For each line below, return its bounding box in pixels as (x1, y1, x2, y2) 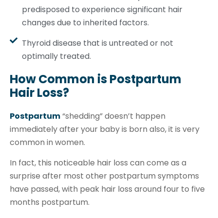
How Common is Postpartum (10, 71, 182, 88)
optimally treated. (22, 51, 91, 62)
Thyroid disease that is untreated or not (22, 37, 173, 49)
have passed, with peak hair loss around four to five (10, 183, 205, 195)
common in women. (10, 137, 87, 148)
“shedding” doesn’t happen (60, 110, 165, 122)
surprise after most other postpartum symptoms (10, 170, 199, 182)
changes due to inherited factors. (22, 17, 149, 29)
